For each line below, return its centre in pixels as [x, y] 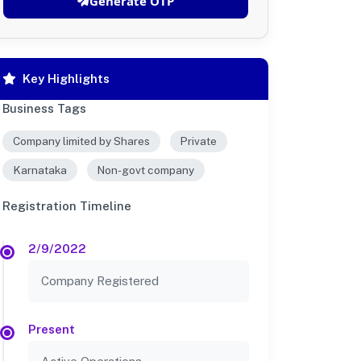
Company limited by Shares [81, 141]
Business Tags [44, 108]
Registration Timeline [67, 205]
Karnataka [39, 170]
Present [52, 329]
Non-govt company [146, 170]
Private [199, 141]
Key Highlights [66, 78]
